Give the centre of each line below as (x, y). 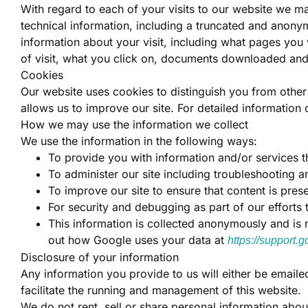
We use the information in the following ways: (139, 141)
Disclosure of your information (100, 257)
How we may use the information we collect (134, 124)
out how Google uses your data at (138, 240)
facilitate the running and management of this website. (161, 290)
